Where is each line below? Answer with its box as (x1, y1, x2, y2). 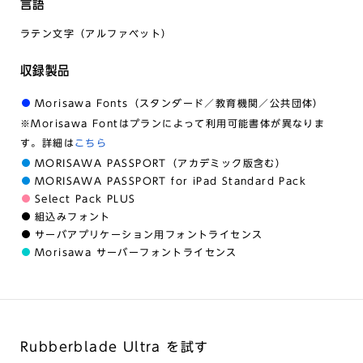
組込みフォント (35, 211, 111, 221)
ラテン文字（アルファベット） (20, 28, 173, 38)
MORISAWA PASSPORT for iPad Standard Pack (35, 176, 307, 186)
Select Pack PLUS (35, 194, 136, 203)
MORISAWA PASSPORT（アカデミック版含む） (35, 158, 287, 168)
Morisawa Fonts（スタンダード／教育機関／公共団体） (35, 98, 324, 108)
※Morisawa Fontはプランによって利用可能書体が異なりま (20, 118, 326, 128)
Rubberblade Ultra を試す (20, 340, 209, 353)
